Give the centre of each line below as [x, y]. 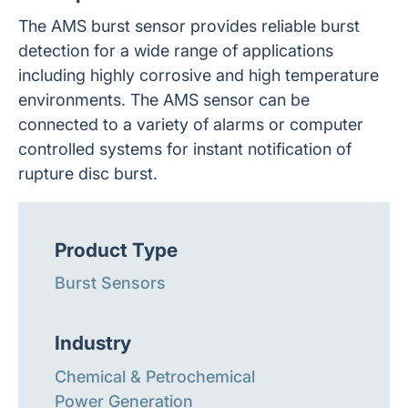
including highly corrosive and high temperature [199, 75]
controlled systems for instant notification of [185, 148]
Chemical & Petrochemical [155, 376]
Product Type [116, 250]
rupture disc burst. [88, 173]
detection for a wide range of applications [176, 50]
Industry [93, 343]
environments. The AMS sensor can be [164, 99]
